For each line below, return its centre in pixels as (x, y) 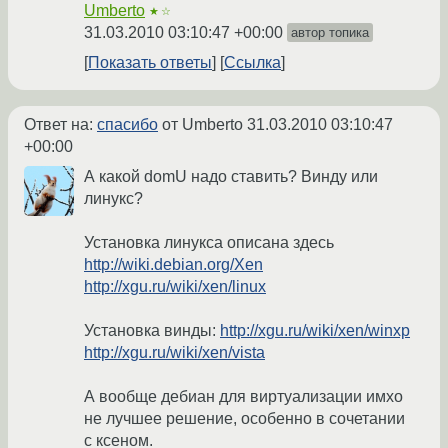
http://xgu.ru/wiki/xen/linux (175, 286)
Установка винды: (152, 330)
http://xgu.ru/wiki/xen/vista (174, 352)
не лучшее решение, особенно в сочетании (244, 418)
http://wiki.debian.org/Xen (173, 264)
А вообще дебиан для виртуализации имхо (243, 396)
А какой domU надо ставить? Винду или (231, 176)
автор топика (330, 32)
